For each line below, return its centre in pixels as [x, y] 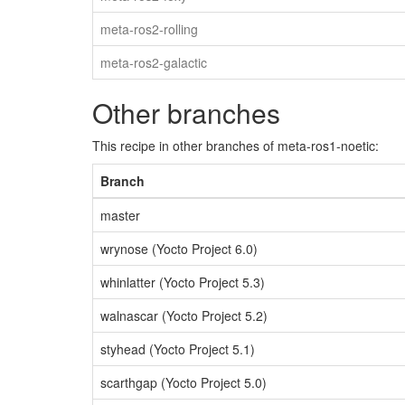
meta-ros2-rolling [149, 29]
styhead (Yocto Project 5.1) [178, 349]
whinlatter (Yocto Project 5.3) [183, 283]
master [120, 216]
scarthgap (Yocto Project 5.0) [184, 383]
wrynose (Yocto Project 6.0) [179, 249]
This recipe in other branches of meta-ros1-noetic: [235, 146]
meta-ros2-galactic [154, 63]
